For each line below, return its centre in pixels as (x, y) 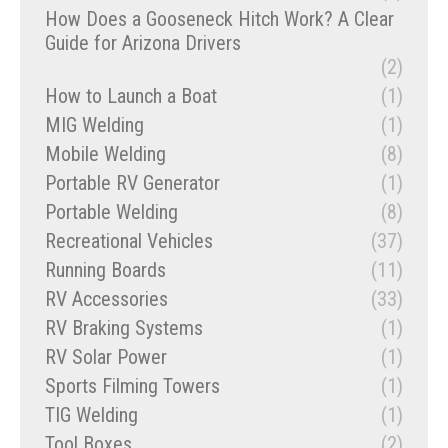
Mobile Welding (105, 154)
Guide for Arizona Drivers (143, 43)
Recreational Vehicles (129, 241)
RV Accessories (106, 299)
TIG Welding (91, 415)
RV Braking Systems (124, 328)
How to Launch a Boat (131, 96)
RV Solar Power (106, 357)
